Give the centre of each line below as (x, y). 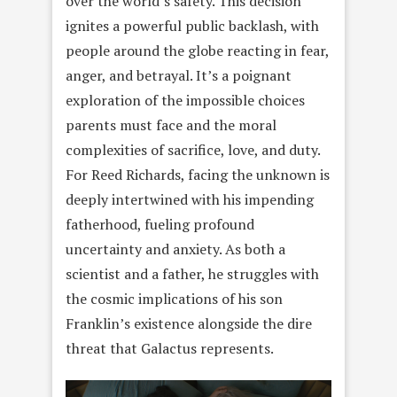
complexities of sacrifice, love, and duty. (193, 149)
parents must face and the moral (171, 125)
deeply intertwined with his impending (190, 199)
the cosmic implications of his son (174, 298)
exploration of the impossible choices (185, 100)
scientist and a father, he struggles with (192, 273)
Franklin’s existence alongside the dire (189, 323)
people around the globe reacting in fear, (197, 50)
